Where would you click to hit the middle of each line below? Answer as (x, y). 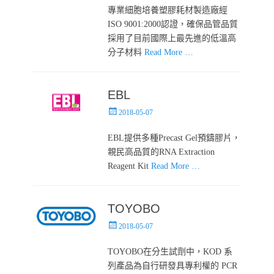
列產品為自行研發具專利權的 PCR (173, 265)
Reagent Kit (130, 166)
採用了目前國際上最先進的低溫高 (172, 38)
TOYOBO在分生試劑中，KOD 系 (170, 251)
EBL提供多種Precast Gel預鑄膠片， (174, 138)
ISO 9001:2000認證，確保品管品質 (173, 24)
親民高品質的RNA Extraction (161, 152)
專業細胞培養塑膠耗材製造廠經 (168, 10)
